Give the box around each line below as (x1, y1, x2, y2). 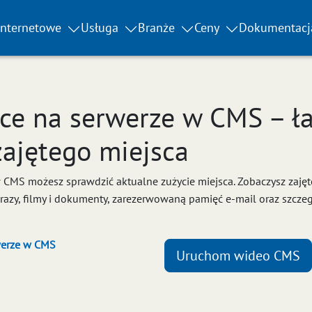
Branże (137, 19, 175, 36)
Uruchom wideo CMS (176, 247, 300, 265)
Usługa (80, 19, 118, 36)
